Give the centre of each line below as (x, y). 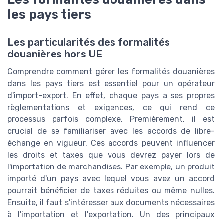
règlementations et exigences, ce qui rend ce (111, 108)
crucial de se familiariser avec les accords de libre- (111, 131)
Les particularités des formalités (89, 42)
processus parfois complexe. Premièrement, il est (111, 119)
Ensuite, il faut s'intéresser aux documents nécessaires (111, 203)
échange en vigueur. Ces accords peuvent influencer (111, 143)
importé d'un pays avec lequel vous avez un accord (111, 179)
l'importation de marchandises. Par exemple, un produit (111, 167)
